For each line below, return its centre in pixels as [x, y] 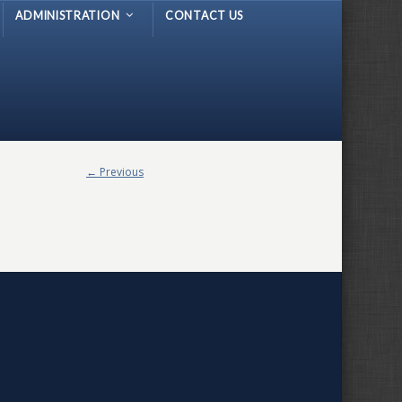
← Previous [115, 172]
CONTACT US [204, 16]
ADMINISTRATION [68, 16]
